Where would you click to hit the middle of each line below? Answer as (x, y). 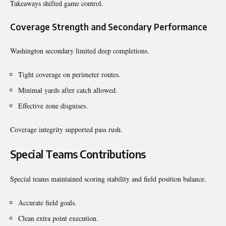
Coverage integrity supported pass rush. (66, 129)
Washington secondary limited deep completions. (80, 50)
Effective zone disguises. (53, 105)
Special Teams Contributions (78, 154)
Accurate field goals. (47, 202)
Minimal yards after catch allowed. (68, 90)
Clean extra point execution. (58, 218)
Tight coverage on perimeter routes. (69, 74)
